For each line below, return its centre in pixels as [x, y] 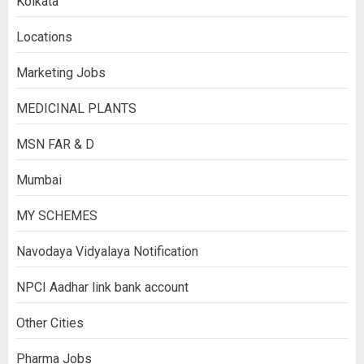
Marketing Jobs [61, 72]
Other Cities [50, 323]
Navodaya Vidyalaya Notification [107, 251]
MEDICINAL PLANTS [76, 108]
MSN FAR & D [55, 144]
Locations [44, 37]
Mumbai [39, 180]
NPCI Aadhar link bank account [102, 287]
